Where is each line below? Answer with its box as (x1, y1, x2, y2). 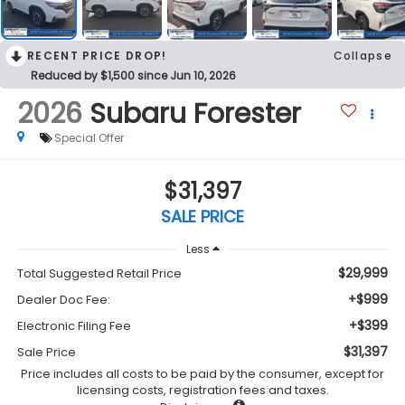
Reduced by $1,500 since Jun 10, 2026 (31, 67, 236, 83)
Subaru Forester (89, 94, 301, 133)
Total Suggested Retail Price (16, 265, 182, 283)
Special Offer (53, 129, 124, 146)
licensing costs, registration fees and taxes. (76, 381, 329, 400)
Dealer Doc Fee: (16, 291, 110, 309)
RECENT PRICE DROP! (27, 47, 167, 63)
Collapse (333, 47, 392, 63)
